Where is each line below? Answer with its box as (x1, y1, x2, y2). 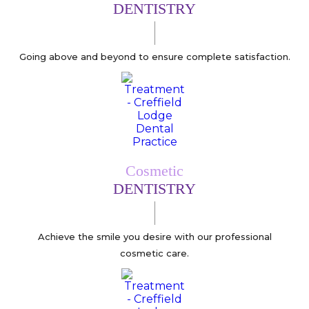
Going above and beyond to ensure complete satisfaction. (19, 50, 290, 62)
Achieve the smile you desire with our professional (37, 230, 272, 242)
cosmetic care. (120, 247, 189, 259)
